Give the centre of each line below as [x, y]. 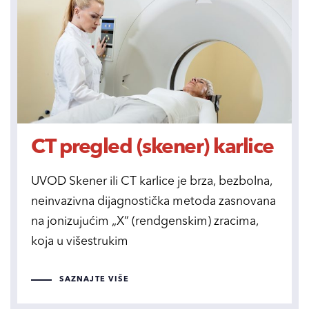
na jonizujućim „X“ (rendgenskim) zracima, [145, 221]
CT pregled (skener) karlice [152, 147]
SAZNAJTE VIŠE [94, 280]
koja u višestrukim [80, 241]
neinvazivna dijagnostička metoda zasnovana [153, 201]
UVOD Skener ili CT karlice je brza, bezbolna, [152, 181]
